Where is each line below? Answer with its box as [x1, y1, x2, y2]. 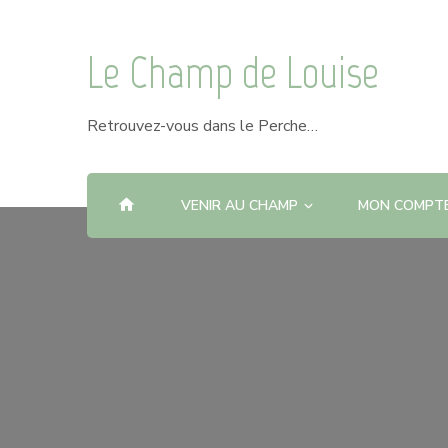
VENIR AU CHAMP [181, 196, 299, 216]
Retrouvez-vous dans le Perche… [87, 115, 318, 137]
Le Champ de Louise [87, 46, 379, 99]
